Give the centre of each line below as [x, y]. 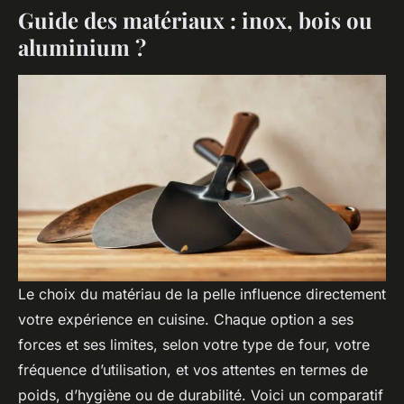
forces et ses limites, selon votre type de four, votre [194, 344]
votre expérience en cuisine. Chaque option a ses [186, 319]
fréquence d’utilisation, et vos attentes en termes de [193, 369]
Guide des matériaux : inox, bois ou [195, 20]
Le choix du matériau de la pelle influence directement [202, 294]
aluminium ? [82, 47]
